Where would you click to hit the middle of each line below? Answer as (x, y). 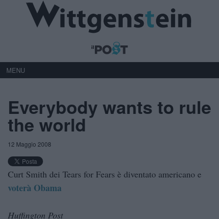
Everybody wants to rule (109, 106)
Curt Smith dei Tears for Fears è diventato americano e (105, 174)
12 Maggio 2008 (30, 144)
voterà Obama (35, 187)
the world (47, 124)
